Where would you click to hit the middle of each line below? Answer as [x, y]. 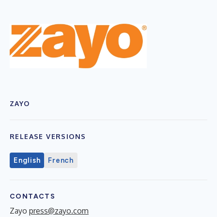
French [61, 160]
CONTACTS [33, 196]
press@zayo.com [59, 210]
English [27, 160]
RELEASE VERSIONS [48, 136]
